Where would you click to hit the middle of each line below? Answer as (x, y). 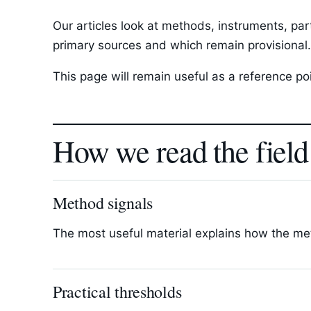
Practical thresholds (117, 292)
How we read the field (180, 151)
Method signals (103, 203)
